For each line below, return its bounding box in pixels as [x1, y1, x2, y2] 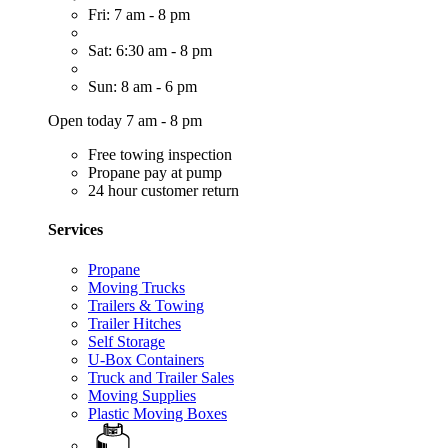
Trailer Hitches [88, 314, 181, 332]
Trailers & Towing [88, 296, 204, 314]
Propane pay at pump [88, 164, 222, 182]
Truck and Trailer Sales [88, 368, 234, 386]
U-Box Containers [88, 350, 204, 368]
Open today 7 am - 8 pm [48, 112, 202, 130]
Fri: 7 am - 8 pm [88, 6, 190, 24]
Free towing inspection [88, 146, 232, 164]
